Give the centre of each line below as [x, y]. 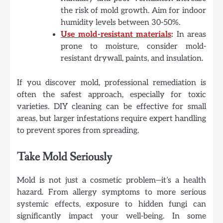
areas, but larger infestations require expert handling [111, 118]
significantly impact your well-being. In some [111, 216]
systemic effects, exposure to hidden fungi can [111, 204]
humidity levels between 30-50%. [120, 22]
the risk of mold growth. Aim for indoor [133, 10]
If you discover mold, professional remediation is [111, 82]
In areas [190, 34]
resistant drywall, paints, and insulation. [132, 58]
